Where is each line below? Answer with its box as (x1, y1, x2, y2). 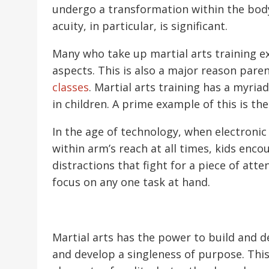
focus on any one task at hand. (52, 174, 210, 189)
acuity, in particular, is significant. (52, 18, 228, 33)
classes (52, 79, 89, 94)
